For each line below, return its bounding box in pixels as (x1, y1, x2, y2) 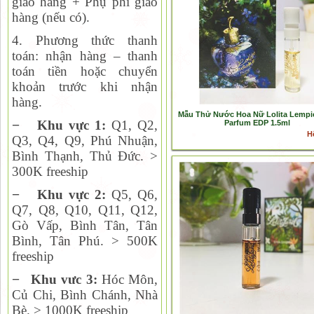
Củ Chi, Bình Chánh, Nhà (12, 287, 158, 302)
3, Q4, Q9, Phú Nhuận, (22, 133, 158, 148)
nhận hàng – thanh (46, 48, 158, 63)
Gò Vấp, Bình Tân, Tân (12, 218, 158, 233)
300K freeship (12, 164, 88, 179)
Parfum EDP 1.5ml (224, 118, 290, 128)
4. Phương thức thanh (12, 33, 158, 48)
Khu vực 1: (37, 118, 111, 132)
